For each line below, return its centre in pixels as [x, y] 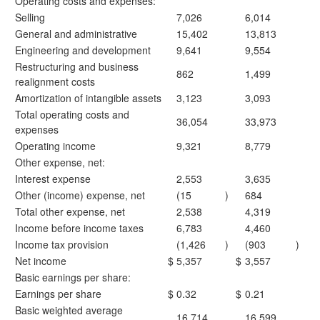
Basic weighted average [69, 310]
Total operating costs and [72, 114]
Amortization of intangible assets [88, 98]
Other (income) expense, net [80, 195]
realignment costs [55, 81]
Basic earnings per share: [73, 277]
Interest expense [53, 179]
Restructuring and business [77, 66]
